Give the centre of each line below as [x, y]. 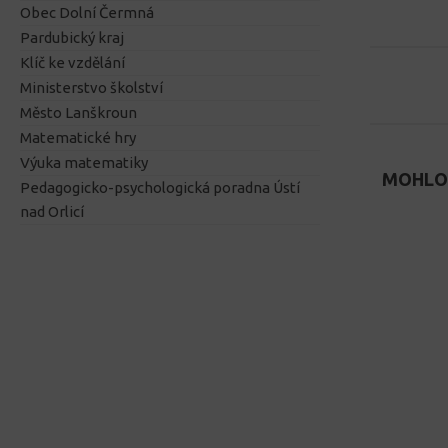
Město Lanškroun [78, 113]
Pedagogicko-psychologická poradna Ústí [160, 188]
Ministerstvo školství [91, 88]
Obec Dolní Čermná [87, 13]
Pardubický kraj [72, 38]
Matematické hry [78, 138]
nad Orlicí [52, 212]
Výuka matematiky [84, 163]
